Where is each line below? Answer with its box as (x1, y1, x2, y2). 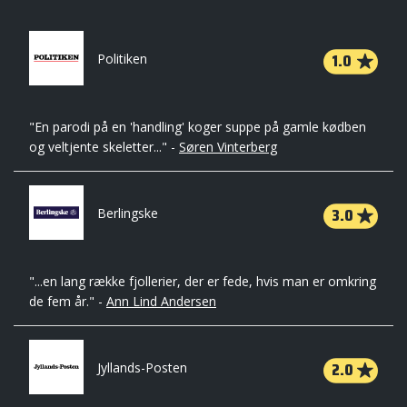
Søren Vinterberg (179, 138, 277, 155)
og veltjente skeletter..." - (29, 138, 179, 155)
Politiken (97, 50, 147, 68)
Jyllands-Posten (97, 359, 187, 377)
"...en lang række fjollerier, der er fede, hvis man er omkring (29, 273, 376, 290)
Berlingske (97, 204, 158, 223)
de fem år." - (29, 293, 106, 310)
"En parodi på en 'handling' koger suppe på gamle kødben (29, 118, 366, 135)
